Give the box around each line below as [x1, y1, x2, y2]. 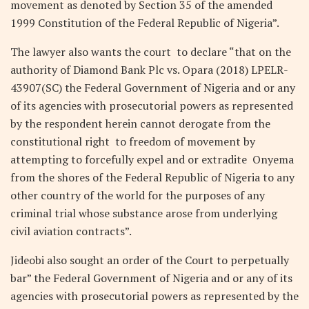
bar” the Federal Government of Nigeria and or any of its [10, 270, 292, 286]
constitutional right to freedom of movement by [10, 133, 255, 149]
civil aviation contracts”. [10, 223, 132, 239]
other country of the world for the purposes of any [10, 187, 265, 203]
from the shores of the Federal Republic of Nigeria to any [10, 169, 295, 185]
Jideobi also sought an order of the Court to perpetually [10, 252, 289, 268]
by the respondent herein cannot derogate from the [10, 115, 270, 131]
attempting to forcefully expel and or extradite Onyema [10, 151, 294, 167]
